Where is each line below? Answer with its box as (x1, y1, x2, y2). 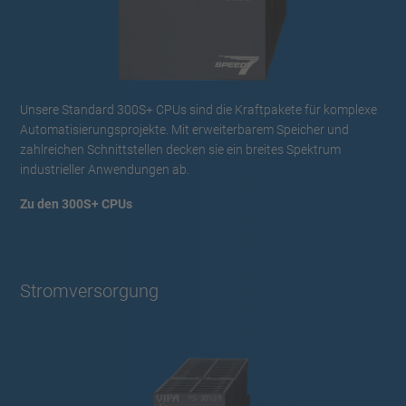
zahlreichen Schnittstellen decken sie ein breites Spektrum (20, 141, 341, 157)
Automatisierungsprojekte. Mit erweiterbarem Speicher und (20, 121, 349, 137)
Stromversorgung (20, 279, 159, 302)
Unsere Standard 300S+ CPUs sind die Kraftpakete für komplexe (20, 101, 377, 117)
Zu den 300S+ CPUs (20, 196, 132, 211)
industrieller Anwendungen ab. (20, 161, 189, 177)
